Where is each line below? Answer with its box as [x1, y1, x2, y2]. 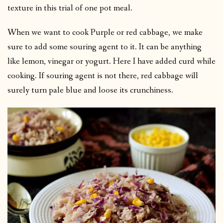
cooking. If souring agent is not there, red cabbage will [7, 70, 198, 82]
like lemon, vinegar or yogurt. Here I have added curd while [7, 55, 216, 67]
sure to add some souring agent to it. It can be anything [7, 41, 202, 53]
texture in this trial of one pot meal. [7, 2, 132, 14]
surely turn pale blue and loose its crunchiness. [7, 84, 173, 96]
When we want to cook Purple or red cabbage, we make [7, 26, 203, 38]
